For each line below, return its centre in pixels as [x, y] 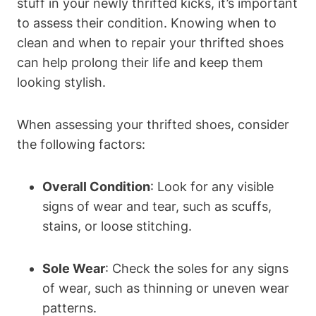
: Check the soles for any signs [197, 268]
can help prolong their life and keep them [140, 62]
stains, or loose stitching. [117, 226]
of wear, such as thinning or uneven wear [166, 288]
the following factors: [81, 144]
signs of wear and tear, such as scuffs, [157, 206]
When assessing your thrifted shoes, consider [153, 124]
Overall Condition [96, 186]
